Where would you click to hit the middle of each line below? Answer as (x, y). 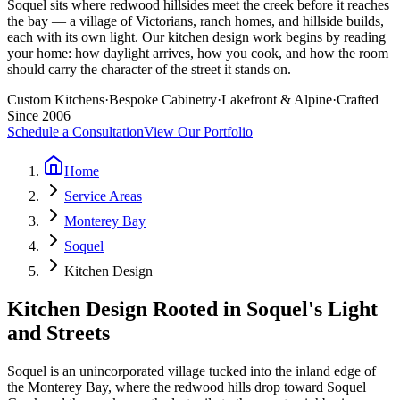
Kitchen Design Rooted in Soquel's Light (192, 308)
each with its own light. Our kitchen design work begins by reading (196, 37)
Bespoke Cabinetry (163, 99)
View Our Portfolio (198, 131)
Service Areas (103, 196)
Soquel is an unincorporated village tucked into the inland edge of (192, 371)
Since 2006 (39, 115)
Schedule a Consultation (75, 131)
